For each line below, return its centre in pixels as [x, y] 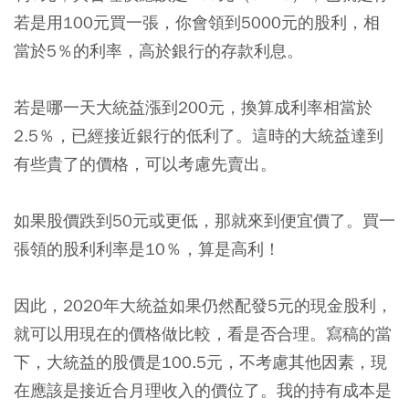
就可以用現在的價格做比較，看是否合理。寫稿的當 [203, 334]
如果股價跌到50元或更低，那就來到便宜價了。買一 [204, 221]
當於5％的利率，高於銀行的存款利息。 [158, 51]
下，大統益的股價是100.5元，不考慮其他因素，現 [200, 362]
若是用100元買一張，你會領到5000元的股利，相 [197, 23]
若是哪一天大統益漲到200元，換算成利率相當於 [193, 108]
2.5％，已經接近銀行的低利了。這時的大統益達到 [199, 136]
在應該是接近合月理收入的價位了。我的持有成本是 [203, 391]
